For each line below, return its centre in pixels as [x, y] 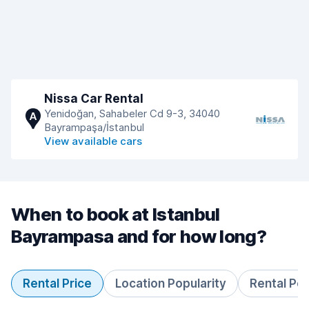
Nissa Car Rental [94, 99]
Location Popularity [171, 283]
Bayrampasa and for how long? [139, 236]
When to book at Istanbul [116, 214]
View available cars [93, 141]
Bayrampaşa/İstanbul [94, 127]
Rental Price [57, 283]
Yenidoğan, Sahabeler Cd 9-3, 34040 [132, 113]
